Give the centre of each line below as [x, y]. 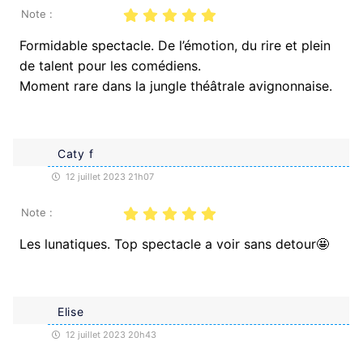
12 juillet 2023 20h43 [110, 334]
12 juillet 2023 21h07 [109, 176]
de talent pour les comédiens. [110, 65]
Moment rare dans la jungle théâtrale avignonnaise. [176, 85]
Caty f [76, 153]
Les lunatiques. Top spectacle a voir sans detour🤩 [174, 243]
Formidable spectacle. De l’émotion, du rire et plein [175, 45]
